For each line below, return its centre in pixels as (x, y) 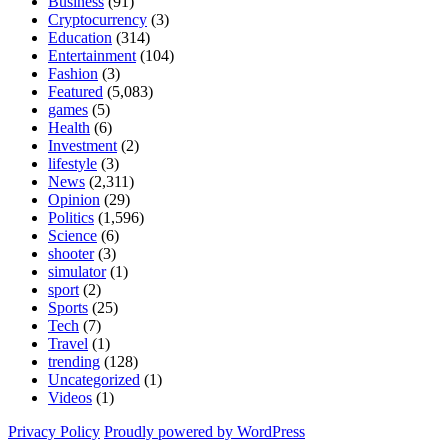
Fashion (73, 74)
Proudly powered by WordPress (204, 432)
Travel (68, 344)
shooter (71, 254)
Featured (75, 92)
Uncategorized (94, 380)
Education (80, 38)
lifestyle (72, 164)
